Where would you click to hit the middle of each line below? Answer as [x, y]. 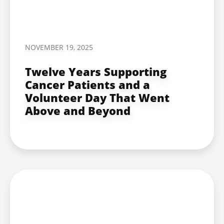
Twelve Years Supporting [96, 71]
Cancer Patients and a [87, 84]
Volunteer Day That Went [97, 97]
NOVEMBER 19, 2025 [59, 47]
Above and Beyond [78, 110]
